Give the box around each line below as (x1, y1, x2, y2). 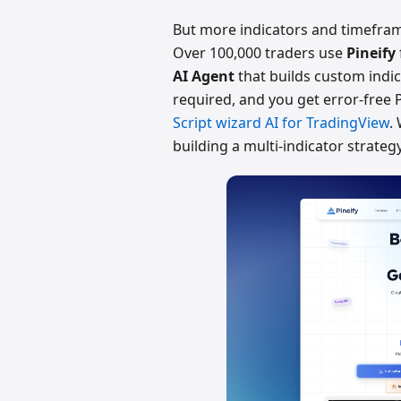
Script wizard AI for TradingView (173, 112, 390, 132)
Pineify (346, 42, 397, 63)
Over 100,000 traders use (173, 42, 347, 63)
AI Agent (173, 65, 235, 86)
